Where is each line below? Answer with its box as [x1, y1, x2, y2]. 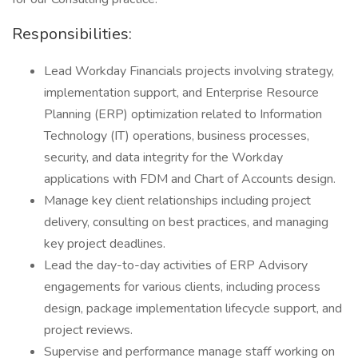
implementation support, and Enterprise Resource [44, 84, 319, 101]
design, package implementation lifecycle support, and [44, 300, 342, 317]
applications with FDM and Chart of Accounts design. [44, 170, 336, 188]
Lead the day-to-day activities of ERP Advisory [44, 257, 308, 274]
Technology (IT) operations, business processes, [44, 127, 309, 145]
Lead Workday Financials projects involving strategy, [44, 62, 334, 80]
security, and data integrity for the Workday [44, 149, 283, 166]
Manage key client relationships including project [44, 192, 311, 209]
